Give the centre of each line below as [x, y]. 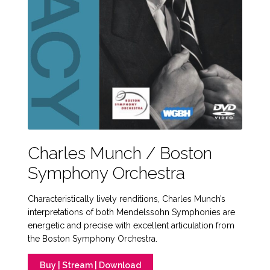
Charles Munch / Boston [120, 153]
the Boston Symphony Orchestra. [93, 238]
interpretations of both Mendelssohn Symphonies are [132, 212]
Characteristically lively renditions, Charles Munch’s [127, 199]
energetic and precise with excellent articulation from [131, 225]
